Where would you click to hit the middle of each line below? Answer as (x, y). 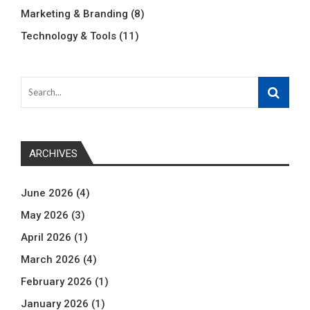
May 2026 (45, 215)
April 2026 (46, 237)
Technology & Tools (69, 36)
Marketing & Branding (74, 13)
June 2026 (47, 193)
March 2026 (51, 259)
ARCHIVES (53, 153)
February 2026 (56, 281)
